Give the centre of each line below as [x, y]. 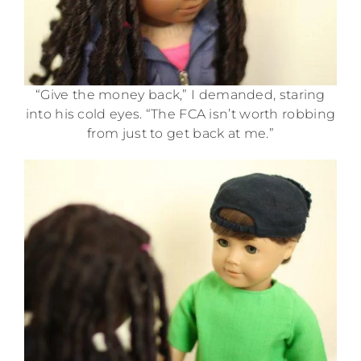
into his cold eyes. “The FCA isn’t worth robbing [180, 114]
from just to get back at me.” [180, 134]
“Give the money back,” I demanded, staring [180, 95]
